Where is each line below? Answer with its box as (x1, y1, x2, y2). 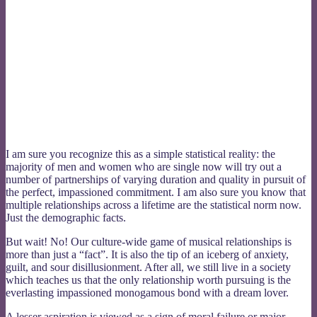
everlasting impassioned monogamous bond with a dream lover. (6, 286, 289, 299)
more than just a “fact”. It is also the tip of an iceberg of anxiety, (6, 248, 289, 260)
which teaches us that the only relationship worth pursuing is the (6, 273, 291, 286)
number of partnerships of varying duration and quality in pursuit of (6, 173, 306, 185)
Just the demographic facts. (6, 211, 126, 224)
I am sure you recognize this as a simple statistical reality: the (6, 147, 275, 160)
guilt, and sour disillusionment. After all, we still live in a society (6, 260, 291, 273)
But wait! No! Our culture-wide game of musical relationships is (6, 235, 292, 248)
